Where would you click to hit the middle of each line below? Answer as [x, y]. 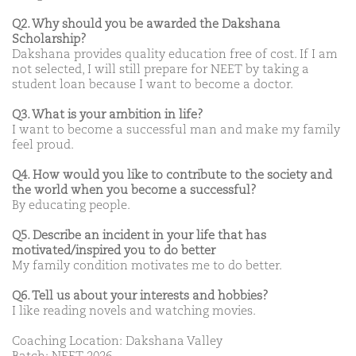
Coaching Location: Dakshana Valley [117, 341]
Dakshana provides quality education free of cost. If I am [175, 54]
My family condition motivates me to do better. [147, 266]
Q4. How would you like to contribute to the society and [172, 175]
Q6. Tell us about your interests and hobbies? [140, 296]
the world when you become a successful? [134, 190]
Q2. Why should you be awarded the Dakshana [146, 24]
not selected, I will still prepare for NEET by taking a [161, 70]
